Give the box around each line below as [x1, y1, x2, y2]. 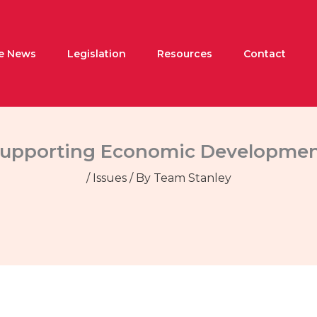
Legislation [67, 47, 126, 60]
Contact [243, 47, 286, 60]
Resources [157, 47, 212, 60]
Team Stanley [153, 171, 231, 185]
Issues [92, 171, 127, 185]
